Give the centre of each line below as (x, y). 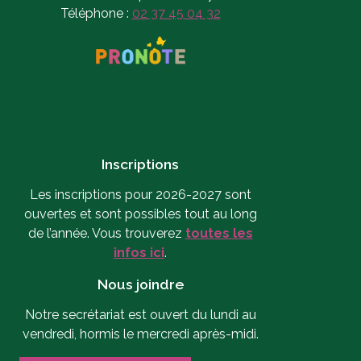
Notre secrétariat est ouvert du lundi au (140, 314)
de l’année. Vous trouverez (105, 233)
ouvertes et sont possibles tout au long (140, 214)
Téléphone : (96, 13)
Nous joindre (140, 284)
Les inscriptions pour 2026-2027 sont (140, 194)
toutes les (219, 233)
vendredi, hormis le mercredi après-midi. (140, 334)
